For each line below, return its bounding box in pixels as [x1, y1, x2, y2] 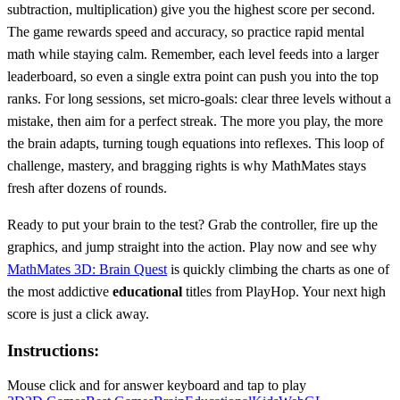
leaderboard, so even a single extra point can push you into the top [7, 68, 379, 84]
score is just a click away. [7, 305, 149, 321]
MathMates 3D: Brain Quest [7, 261, 167, 277]
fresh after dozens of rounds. [7, 179, 167, 196]
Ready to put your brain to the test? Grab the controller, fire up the [7, 216, 378, 232]
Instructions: [7, 341, 99, 361]
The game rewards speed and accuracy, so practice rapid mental [7, 23, 364, 39]
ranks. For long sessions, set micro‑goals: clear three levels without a [7, 90, 391, 106]
